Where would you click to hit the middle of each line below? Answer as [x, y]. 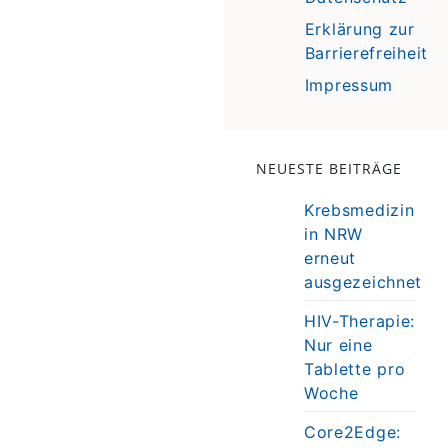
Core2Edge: [352, 431]
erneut [330, 257]
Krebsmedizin [359, 209]
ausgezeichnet [363, 281]
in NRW [333, 233]
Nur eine [338, 344]
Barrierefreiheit [366, 52]
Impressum [349, 84]
